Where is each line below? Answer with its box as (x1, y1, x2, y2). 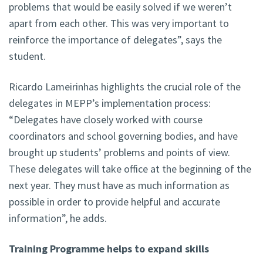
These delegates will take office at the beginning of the (9, 162, 251, 176)
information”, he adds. (9, 211, 107, 225)
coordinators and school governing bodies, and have (9, 129, 238, 143)
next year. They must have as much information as (9, 178, 230, 193)
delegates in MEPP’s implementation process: (9, 96, 211, 110)
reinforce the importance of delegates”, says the (9, 33, 222, 47)
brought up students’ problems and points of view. (9, 146, 230, 160)
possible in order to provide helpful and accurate (9, 195, 220, 209)
